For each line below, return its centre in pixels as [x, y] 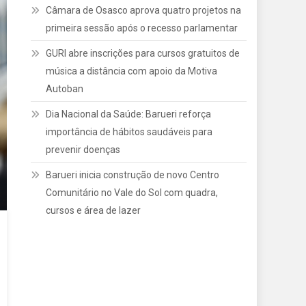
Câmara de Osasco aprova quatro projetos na [144, 10]
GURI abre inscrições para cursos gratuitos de [143, 53]
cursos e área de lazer [94, 210]
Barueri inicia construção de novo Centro [133, 175]
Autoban [65, 89]
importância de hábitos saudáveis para [129, 132]
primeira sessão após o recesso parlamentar [142, 28]
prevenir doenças [83, 150]
